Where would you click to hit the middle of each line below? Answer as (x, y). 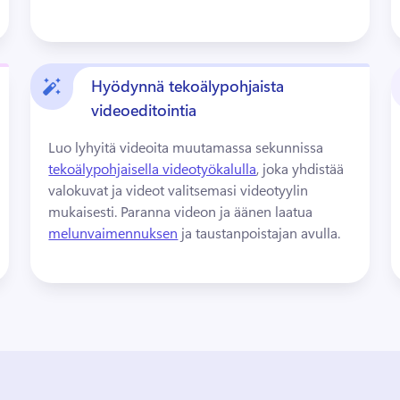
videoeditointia (144, 110)
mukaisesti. (85, 211)
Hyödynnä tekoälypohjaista (188, 86)
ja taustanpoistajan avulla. (261, 233)
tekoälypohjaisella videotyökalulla (153, 168)
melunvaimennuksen (113, 233)
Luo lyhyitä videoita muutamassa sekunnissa (188, 147)
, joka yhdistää (300, 168)
